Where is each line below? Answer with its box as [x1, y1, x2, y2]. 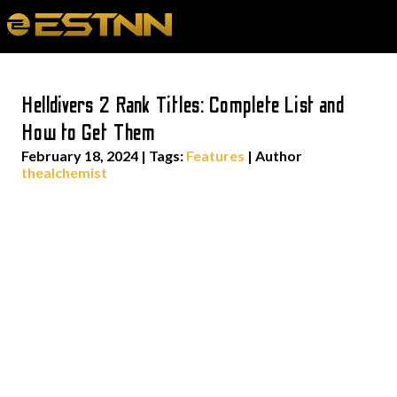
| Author [245, 147, 302, 164]
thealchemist [21, 164, 107, 181]
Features [186, 147, 245, 164]
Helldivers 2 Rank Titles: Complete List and [21, 93, 345, 119]
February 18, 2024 [21, 147, 138, 164]
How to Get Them [21, 121, 156, 146]
